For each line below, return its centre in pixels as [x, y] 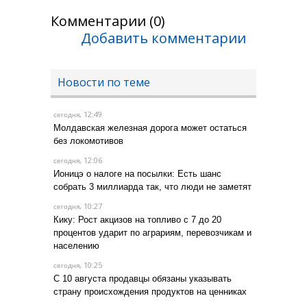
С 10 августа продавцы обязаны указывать [143, 278]
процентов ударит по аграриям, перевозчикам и [152, 232]
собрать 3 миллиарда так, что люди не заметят [152, 186]
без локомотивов [88, 140]
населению [76, 245]
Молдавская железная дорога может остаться [150, 127]
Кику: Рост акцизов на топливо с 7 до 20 [137, 219]
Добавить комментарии [163, 38]
